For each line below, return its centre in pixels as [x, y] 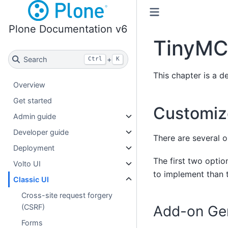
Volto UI [27, 164]
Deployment [34, 148]
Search [35, 59]
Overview [30, 85]
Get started [33, 101]
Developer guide [41, 132]
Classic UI [31, 180]
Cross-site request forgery [67, 195]
